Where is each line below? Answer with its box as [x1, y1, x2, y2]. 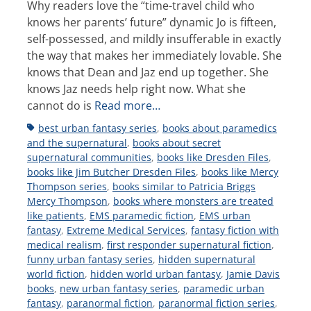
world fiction [27, 267, 85, 280]
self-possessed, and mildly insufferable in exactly [27, 31, 281, 47]
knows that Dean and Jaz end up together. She [27, 64, 269, 80]
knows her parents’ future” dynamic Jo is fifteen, [27, 14, 276, 30]
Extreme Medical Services [67, 223, 185, 237]
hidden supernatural [158, 252, 255, 266]
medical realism [27, 237, 101, 251]
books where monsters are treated [113, 194, 274, 208]
